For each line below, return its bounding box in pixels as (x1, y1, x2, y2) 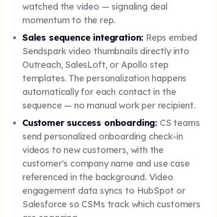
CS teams (157, 117, 200, 128)
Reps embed (143, 32, 198, 43)
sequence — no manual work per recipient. (22, 100, 196, 111)
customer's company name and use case (22, 158, 190, 169)
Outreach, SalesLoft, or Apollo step (22, 59, 169, 70)
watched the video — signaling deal (22, 1, 168, 12)
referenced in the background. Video (22, 171, 173, 183)
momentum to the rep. (22, 15, 116, 26)
